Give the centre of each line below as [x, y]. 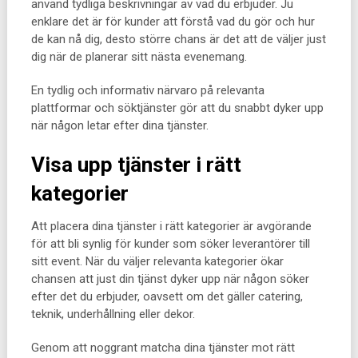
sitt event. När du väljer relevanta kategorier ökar [157, 261]
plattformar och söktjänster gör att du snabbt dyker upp [177, 108]
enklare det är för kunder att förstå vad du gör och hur [173, 22]
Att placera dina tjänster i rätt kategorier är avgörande [171, 226]
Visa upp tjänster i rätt [136, 165]
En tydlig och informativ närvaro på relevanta [147, 90]
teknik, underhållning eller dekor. [113, 314]
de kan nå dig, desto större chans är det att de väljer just [178, 39]
